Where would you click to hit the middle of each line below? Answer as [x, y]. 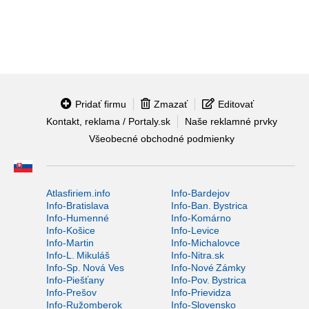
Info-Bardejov [200, 193]
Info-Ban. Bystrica [209, 205]
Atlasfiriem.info [78, 193]
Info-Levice [195, 230]
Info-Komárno [201, 218]
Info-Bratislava [78, 205]
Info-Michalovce [205, 242]
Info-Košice [71, 230]
